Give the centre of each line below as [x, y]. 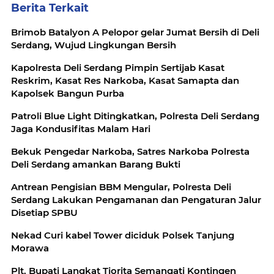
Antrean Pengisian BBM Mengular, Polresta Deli [121, 187]
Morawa [30, 248]
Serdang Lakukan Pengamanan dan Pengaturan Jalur [136, 200]
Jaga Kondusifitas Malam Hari [81, 129]
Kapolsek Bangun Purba [68, 93]
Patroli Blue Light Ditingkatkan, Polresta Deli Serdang [135, 116]
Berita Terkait [50, 8]
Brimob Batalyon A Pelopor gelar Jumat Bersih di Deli [135, 32]
